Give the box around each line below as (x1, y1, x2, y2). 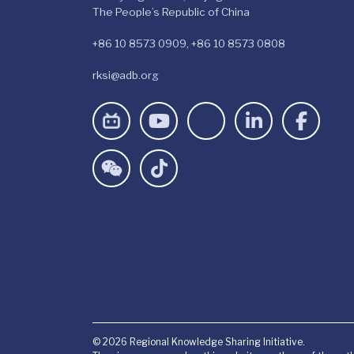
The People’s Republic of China (92, 5, 250, 18)
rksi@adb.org (92, 68, 159, 81)
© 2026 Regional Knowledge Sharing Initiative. (92, 336, 305, 348)
